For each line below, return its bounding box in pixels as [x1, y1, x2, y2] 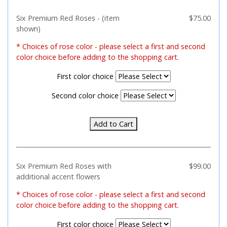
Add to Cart [94, 119, 133, 129]
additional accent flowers [16, 172, 100, 181]
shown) [16, 24, 41, 33]
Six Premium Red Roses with [16, 161, 111, 171]
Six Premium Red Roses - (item [16, 13, 120, 23]
